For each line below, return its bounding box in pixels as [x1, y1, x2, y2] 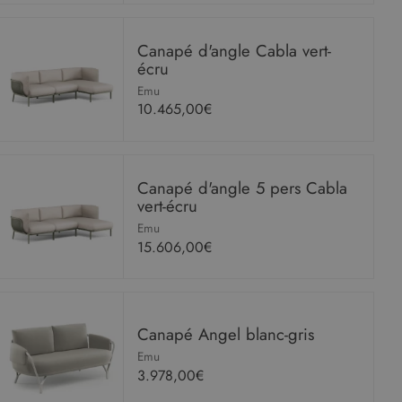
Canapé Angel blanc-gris [137, 322, 315, 347]
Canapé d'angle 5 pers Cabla [137, 175, 348, 200]
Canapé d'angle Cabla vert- [137, 38, 332, 63]
